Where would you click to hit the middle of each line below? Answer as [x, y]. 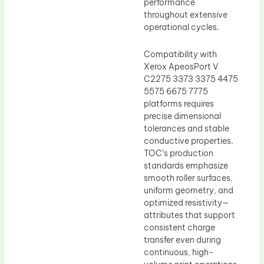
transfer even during [182, 240]
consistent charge [179, 227]
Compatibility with [180, 54]
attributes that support [189, 215]
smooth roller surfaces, [188, 178]
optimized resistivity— [187, 202]
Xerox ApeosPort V [181, 66]
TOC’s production [179, 153]
